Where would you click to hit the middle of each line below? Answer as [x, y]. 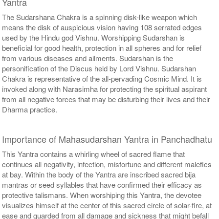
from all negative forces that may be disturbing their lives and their [106, 99]
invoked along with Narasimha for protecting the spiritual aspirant [105, 88]
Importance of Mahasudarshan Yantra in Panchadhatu [107, 139]
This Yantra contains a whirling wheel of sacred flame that [94, 153]
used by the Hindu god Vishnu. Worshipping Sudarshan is [94, 37]
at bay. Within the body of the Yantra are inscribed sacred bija [99, 174]
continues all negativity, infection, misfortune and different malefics [107, 164]
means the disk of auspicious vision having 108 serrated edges [102, 27]
